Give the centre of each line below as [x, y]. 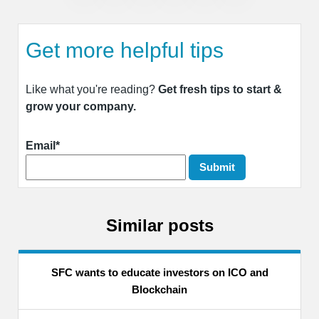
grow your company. [81, 107]
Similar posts [159, 226]
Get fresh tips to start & [220, 90]
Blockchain [159, 289]
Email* [43, 146]
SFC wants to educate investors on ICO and [159, 272]
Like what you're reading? [92, 90]
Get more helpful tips [125, 51]
